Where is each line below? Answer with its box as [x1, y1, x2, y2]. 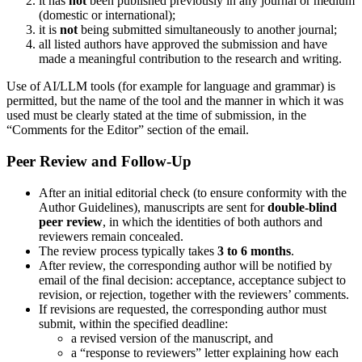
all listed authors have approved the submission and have [39, 37, 327, 52]
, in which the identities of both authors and [103, 214, 322, 229]
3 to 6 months [217, 243, 291, 258]
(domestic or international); [39, 8, 175, 23]
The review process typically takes [39, 243, 217, 258]
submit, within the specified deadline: [39, 316, 228, 330]
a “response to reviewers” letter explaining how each [71, 345, 339, 360]
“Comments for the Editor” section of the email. [6, 123, 249, 137]
